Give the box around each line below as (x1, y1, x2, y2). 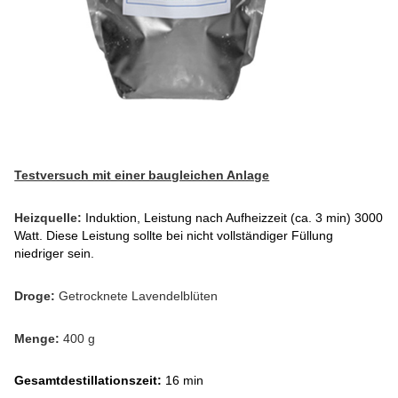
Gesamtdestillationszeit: (14, 373, 166, 388)
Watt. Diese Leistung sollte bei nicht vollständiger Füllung (14, 227, 334, 243)
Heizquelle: (14, 210, 83, 225)
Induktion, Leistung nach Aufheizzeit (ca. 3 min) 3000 (85, 210, 384, 225)
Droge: (14, 288, 60, 303)
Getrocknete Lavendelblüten (59, 288, 219, 303)
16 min (165, 373, 204, 388)
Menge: (14, 330, 64, 346)
